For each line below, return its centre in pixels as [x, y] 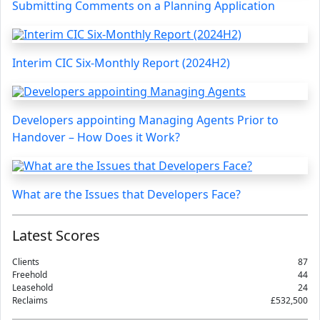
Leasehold [32, 287]
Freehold [30, 275]
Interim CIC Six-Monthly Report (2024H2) [121, 63]
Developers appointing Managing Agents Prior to [145, 120]
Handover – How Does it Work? [96, 137]
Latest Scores [56, 235]
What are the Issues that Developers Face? [126, 194]
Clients [26, 262]
